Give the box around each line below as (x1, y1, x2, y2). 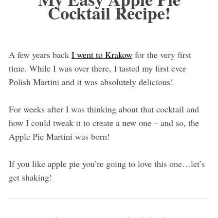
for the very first (132, 49, 191, 61)
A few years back (8, 49, 72, 61)
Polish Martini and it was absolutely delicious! (8, 76, 173, 88)
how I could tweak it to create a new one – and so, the (8, 117, 199, 129)
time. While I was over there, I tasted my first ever (8, 62, 186, 74)
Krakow (105, 49, 132, 61)
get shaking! (8, 171, 52, 183)
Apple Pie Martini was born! (8, 130, 110, 143)
